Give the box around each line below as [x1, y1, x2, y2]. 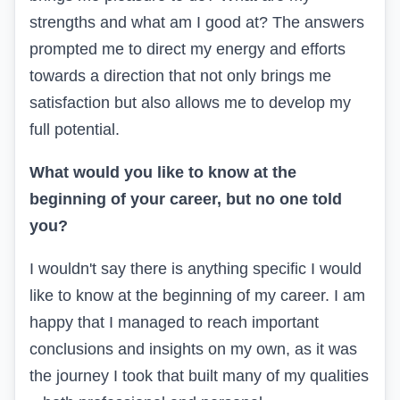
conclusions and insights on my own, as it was [29, 340, 357, 359]
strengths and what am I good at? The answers [29, 13, 364, 32]
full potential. [29, 121, 120, 139]
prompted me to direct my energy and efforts [29, 40, 346, 59]
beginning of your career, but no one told [29, 190, 342, 209]
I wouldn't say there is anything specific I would [29, 260, 362, 279]
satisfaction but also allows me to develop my [29, 94, 351, 112]
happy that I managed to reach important [29, 313, 319, 332]
